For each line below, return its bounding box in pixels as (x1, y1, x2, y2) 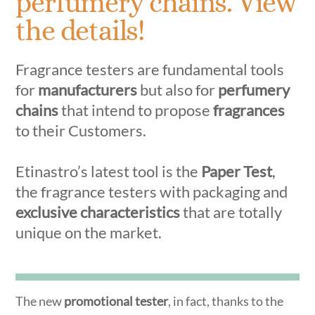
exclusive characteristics (15, 202, 181, 222)
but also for (137, 80, 219, 100)
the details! (15, 15, 145, 47)
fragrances (213, 101, 285, 120)
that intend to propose (58, 101, 214, 120)
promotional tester (64, 292, 169, 309)
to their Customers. (15, 121, 147, 141)
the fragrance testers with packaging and (15, 182, 288, 202)
